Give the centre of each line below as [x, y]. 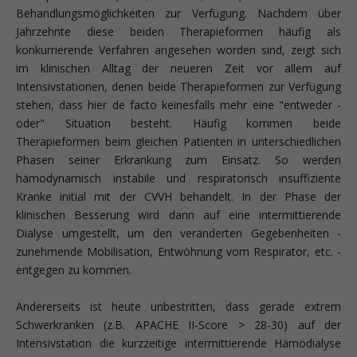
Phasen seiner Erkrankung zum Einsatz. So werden [178, 159]
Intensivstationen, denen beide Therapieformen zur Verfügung [178, 86]
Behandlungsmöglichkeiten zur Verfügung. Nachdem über [178, 13]
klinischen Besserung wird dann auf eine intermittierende [178, 214]
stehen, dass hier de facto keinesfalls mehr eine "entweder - [178, 104]
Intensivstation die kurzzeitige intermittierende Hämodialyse [178, 343]
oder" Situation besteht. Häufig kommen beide [178, 123]
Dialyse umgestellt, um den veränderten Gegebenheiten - [178, 233]
